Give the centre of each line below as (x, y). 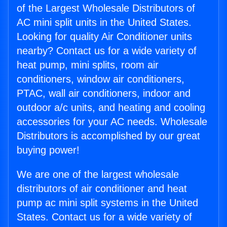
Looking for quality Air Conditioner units (104, 37)
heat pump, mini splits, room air (88, 65)
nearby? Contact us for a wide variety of (107, 51)
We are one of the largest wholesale (98, 175)
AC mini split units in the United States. (104, 23)
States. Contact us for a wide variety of (104, 217)
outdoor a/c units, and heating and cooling (111, 108)
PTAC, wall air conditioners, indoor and (104, 93)
